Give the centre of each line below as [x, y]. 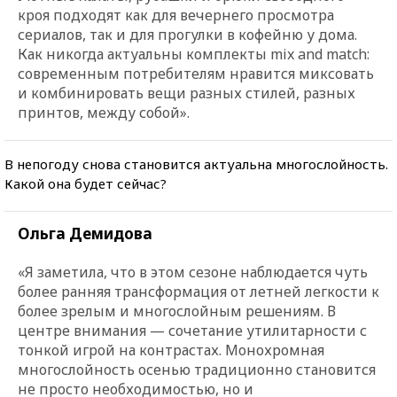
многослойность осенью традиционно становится [197, 369]
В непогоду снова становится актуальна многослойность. [196, 163]
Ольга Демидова [85, 233]
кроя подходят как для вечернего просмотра [176, 15]
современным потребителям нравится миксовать [196, 73]
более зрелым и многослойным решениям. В [177, 311]
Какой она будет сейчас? [86, 183]
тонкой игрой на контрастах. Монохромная [171, 350]
